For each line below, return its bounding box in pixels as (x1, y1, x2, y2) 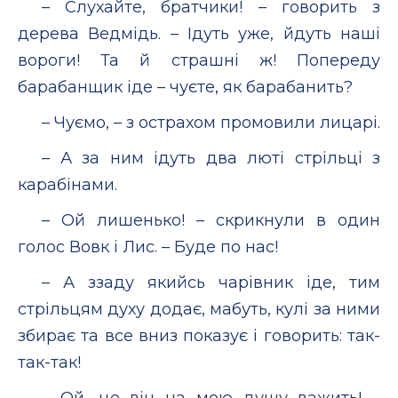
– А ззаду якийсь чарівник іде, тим (42, 272, 380, 292)
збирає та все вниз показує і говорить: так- (18, 325, 380, 346)
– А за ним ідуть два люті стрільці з (42, 147, 380, 168)
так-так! (18, 352, 81, 372)
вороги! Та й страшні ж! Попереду (18, 50, 380, 70)
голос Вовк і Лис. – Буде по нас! (18, 236, 278, 257)
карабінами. (18, 174, 117, 195)
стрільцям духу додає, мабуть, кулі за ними (18, 298, 380, 319)
